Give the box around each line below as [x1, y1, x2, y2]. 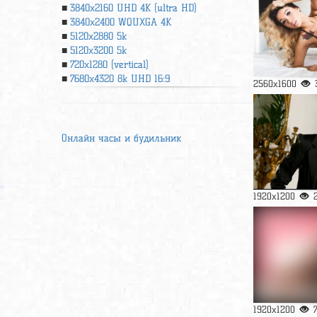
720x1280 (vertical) [70, 59, 149, 71]
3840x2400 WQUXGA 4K [70, 16, 171, 28]
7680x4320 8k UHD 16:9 [70, 73, 170, 85]
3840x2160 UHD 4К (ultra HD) [70, 2, 197, 14]
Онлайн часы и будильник [62, 132, 181, 144]
